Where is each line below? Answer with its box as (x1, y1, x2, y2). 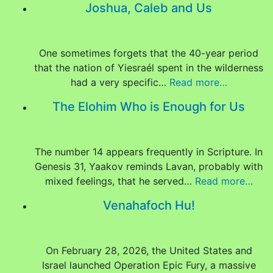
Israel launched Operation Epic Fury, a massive (41, 259, 256, 271)
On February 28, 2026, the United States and (45, 244, 252, 257)
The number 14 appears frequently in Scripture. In (35, 146, 263, 158)
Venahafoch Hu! (102, 198, 195, 213)
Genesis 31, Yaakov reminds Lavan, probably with (35, 160, 263, 172)
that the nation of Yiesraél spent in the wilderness (34, 62, 263, 74)
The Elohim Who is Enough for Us (52, 99, 245, 114)
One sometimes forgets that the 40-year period (39, 47, 258, 59)
